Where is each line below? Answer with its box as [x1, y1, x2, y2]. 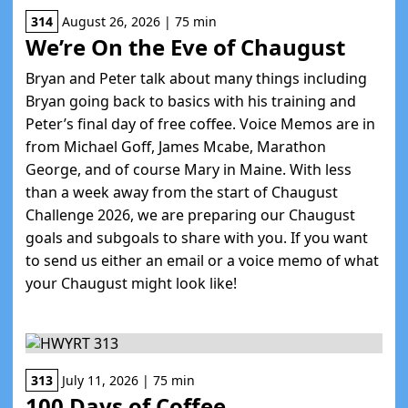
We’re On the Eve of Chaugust [25, 32, 345, 62]
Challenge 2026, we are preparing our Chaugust [25, 205, 355, 225]
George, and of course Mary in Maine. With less [25, 159, 352, 179]
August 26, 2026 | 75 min [58, 13, 217, 30]
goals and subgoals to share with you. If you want [25, 228, 368, 248]
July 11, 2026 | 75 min [58, 372, 195, 389]
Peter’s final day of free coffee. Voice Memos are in [25, 114, 375, 134]
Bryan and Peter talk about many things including [25, 68, 367, 88]
